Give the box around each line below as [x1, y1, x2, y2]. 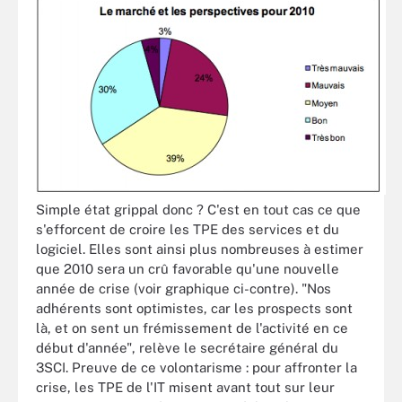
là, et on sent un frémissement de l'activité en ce [36, 319, 348, 336]
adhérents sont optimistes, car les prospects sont [36, 300, 353, 316]
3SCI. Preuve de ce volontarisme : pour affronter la [36, 359, 357, 375]
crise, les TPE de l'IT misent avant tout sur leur [36, 379, 335, 395]
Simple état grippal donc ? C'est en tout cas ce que [36, 201, 361, 217]
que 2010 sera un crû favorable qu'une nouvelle [36, 260, 339, 276]
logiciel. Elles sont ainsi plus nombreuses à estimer [36, 240, 363, 257]
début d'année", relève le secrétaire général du [36, 339, 338, 355]
